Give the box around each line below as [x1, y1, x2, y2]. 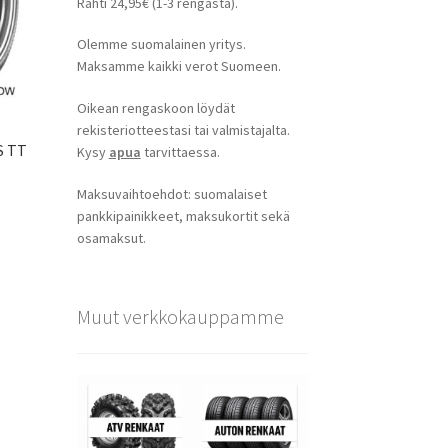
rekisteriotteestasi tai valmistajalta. [76, 121, 290, 140]
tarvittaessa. [140, 143, 220, 162]
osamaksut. [76, 229, 146, 248]
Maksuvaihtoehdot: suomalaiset [76, 185, 267, 204]
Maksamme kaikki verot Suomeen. [76, 57, 281, 76]
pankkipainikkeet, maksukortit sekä [76, 207, 290, 226]
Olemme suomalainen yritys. [76, 35, 246, 54]
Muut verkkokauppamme [76, 303, 284, 329]
